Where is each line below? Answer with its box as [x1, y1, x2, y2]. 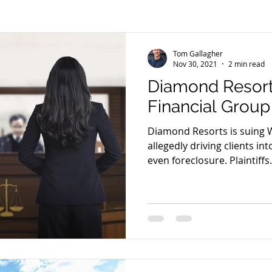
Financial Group [148, 97, 270, 117]
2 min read [228, 59, 265, 69]
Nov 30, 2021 [173, 59, 217, 69]
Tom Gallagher [173, 48, 223, 58]
